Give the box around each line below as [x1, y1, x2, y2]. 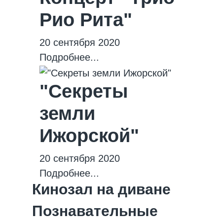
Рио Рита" [39, 9, 132, 31]
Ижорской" [39, 125, 139, 146]
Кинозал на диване [32, 181, 171, 197]
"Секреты [39, 80, 128, 102]
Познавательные [32, 202, 158, 219]
